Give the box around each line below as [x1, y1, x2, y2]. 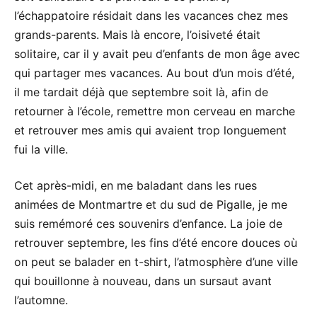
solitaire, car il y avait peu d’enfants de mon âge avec [14, 46, 300, 61]
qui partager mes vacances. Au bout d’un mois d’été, [14, 65, 294, 80]
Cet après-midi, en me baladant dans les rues [14, 178, 257, 192]
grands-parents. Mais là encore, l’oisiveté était [14, 27, 260, 42]
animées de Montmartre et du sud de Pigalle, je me [14, 197, 287, 212]
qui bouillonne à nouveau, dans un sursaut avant [14, 273, 272, 288]
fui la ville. [14, 142, 68, 156]
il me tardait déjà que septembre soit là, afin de [14, 84, 268, 99]
